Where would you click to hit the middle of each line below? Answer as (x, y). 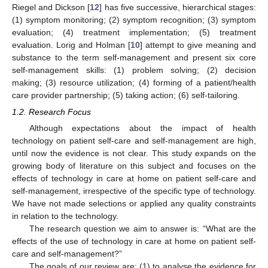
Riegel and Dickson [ (51, 7)
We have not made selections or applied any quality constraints (134, 204)
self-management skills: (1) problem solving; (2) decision (134, 70)
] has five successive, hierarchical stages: (178, 7)
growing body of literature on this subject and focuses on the (134, 166)
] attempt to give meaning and (198, 45)
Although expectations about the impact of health (142, 128)
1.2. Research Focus (51, 112)
